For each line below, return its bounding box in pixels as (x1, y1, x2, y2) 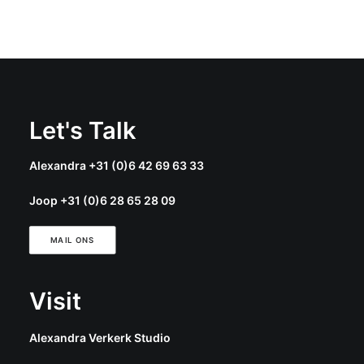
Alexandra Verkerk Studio (29, 331, 171, 344)
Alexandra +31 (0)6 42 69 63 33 (29, 158, 204, 172)
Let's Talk (29, 116, 136, 145)
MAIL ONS (50, 235, 95, 245)
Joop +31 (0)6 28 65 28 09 (29, 193, 175, 207)
